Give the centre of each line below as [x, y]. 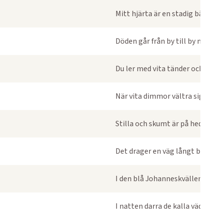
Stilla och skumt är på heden [163, 124]
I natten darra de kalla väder [162, 206]
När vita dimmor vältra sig [159, 96]
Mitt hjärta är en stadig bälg [163, 14]
